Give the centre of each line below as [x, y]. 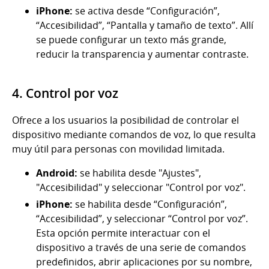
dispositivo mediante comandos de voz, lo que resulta [134, 135]
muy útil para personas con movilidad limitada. [118, 149]
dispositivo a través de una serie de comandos [141, 248]
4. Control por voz [65, 93]
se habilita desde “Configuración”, [151, 204]
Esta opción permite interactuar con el [123, 233]
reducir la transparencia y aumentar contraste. [142, 54]
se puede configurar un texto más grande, [131, 40]
